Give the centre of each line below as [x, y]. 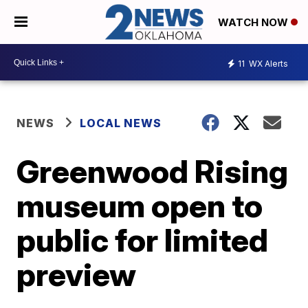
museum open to [140, 206]
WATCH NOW [254, 23]
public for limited [143, 240]
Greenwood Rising [153, 172]
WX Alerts [267, 63]
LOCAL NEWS [121, 123]
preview [77, 275]
